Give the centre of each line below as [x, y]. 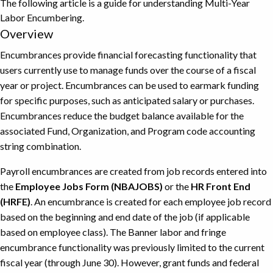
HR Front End [221, 186]
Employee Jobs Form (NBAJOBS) [89, 186]
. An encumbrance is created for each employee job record [151, 201]
